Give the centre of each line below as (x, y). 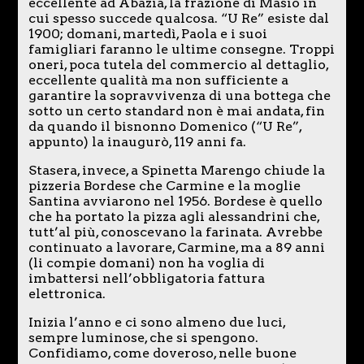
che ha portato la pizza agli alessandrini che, (173, 216)
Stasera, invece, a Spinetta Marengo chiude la (176, 170)
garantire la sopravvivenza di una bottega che (179, 95)
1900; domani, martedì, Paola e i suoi (147, 33)
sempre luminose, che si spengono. (143, 337)
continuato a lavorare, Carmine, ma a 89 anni (176, 247)
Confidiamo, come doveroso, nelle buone (162, 353)
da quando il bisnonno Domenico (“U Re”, (165, 126)
